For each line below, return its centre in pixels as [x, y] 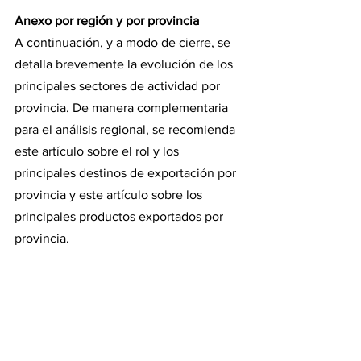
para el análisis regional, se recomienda [127, 129]
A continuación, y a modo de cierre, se [124, 42]
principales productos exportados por [120, 216]
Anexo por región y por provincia [107, 20]
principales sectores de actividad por [119, 85]
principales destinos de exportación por [127, 172]
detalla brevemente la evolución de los [125, 64]
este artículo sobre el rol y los [98, 151]
